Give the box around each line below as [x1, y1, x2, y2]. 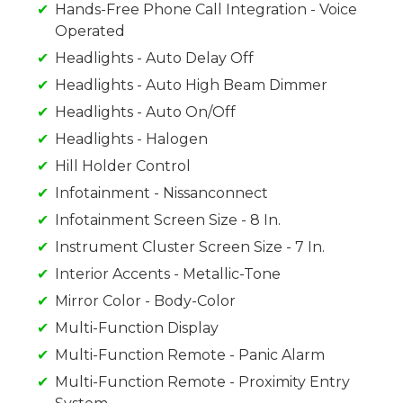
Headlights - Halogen [55, 130, 208, 148]
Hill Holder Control [55, 157, 191, 175]
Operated [55, 22, 125, 40]
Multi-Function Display [55, 319, 219, 337]
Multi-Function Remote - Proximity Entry [55, 373, 350, 391]
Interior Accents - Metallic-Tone [55, 265, 282, 283]
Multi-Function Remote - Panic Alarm [55, 346, 325, 364]
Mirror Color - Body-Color [55, 292, 236, 310]
